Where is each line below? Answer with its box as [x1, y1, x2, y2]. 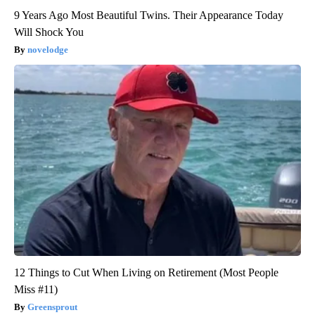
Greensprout [27, 301, 77, 312]
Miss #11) [14, 283, 58, 295]
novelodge [27, 44, 68, 55]
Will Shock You [14, 25, 84, 38]
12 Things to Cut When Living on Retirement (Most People [14, 266, 278, 278]
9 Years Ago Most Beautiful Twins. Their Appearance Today [14, 8, 283, 21]
